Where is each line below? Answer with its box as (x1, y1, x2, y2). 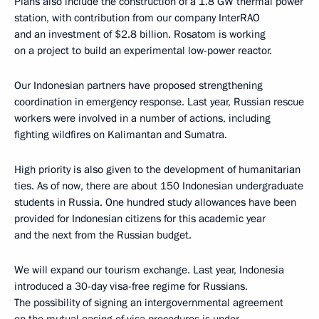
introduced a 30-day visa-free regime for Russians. (14, 278, 248, 293)
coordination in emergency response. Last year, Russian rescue (14, 94, 304, 109)
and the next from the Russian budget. (14, 227, 192, 242)
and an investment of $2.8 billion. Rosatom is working (14, 26, 266, 41)
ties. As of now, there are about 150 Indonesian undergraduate (14, 178, 303, 193)
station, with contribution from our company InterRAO (14, 10, 260, 25)
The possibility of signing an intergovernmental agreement (14, 295, 283, 310)
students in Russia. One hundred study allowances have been (14, 194, 296, 209)
